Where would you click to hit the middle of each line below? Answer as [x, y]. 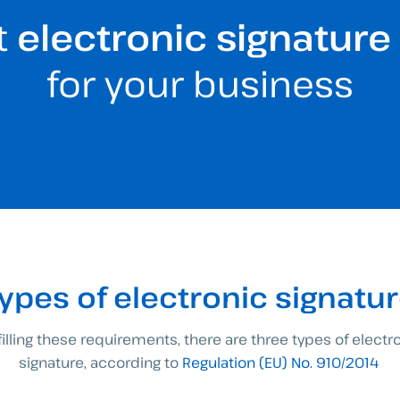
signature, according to [100, 362]
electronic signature [200, 37]
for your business [200, 83]
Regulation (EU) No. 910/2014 [282, 362]
